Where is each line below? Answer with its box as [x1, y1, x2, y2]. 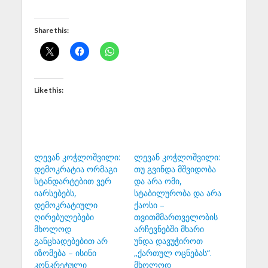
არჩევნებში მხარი [134, 223, 204, 235]
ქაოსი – [134, 199, 165, 211]
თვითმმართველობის [134, 211, 218, 223]
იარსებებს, [33, 187, 77, 199]
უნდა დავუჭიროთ [134, 235, 203, 247]
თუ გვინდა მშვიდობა [134, 163, 216, 175]
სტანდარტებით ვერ [33, 175, 111, 187]
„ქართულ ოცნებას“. [134, 247, 212, 259]
